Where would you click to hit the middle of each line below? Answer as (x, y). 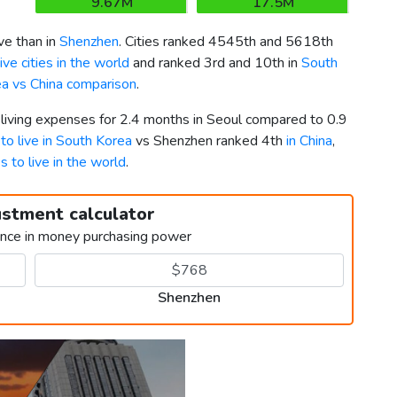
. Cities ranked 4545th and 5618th (226, 42)
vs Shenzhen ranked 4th (209, 141)
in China (309, 141)
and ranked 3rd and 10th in (215, 63)
